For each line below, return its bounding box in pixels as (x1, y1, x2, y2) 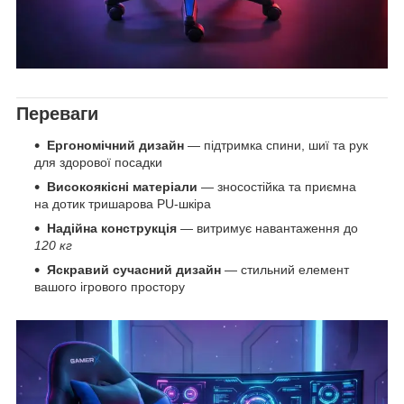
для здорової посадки (34, 155, 162, 170)
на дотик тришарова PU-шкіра (34, 197, 211, 212)
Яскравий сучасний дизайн (47, 262, 221, 278)
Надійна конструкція (47, 221, 177, 236)
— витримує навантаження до (177, 221, 358, 236)
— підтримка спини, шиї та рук (184, 138, 368, 153)
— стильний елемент (221, 262, 349, 278)
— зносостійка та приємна (197, 179, 356, 195)
